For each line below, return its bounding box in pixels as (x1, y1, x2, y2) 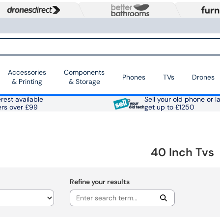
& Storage (68, 77, 100, 86)
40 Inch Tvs (151, 145, 215, 160)
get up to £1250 (144, 103, 194, 112)
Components (64, 68, 105, 77)
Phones (122, 72, 145, 82)
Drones (192, 72, 215, 82)
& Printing (12, 77, 42, 86)
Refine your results (69, 177, 130, 187)
